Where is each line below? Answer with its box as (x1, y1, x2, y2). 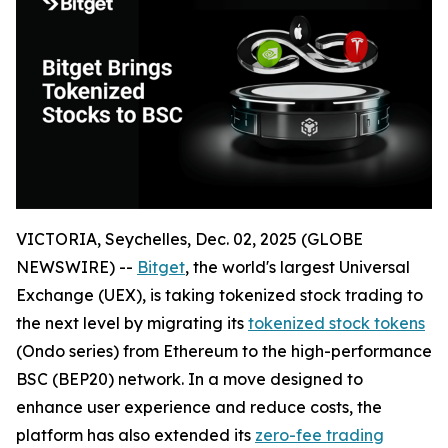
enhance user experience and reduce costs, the (16, 397, 382, 417)
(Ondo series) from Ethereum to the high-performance (16, 341, 432, 361)
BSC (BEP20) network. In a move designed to (16, 369, 363, 389)
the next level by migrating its (16, 313, 248, 333)
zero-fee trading (255, 425, 384, 445)
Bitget (137, 257, 185, 277)
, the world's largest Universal (185, 257, 410, 277)
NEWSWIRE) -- (16, 257, 137, 277)
